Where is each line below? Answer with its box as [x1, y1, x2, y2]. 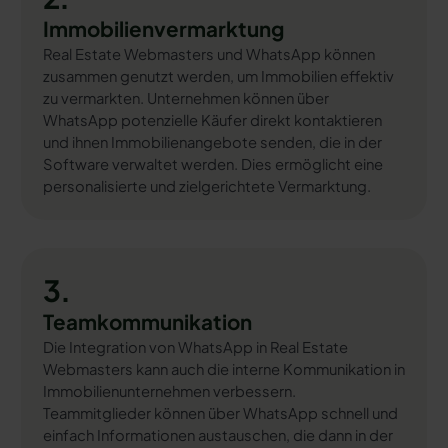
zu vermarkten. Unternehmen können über [42, 89, 329, 108]
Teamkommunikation [42, 308, 252, 335]
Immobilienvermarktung [42, 16, 284, 43]
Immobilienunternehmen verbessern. [42, 381, 296, 400]
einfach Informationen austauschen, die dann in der [42, 425, 393, 444]
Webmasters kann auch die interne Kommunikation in [42, 359, 405, 378]
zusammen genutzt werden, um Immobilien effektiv [42, 67, 394, 86]
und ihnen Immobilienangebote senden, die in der [42, 133, 382, 152]
